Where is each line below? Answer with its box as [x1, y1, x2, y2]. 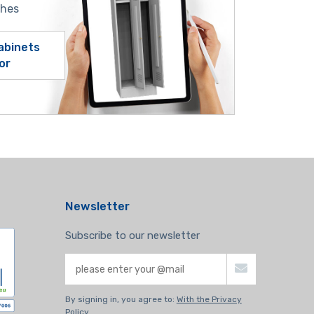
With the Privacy [176, 294, 242, 304]
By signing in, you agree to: [64, 294, 177, 304]
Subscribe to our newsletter [64, 229, 200, 242]
